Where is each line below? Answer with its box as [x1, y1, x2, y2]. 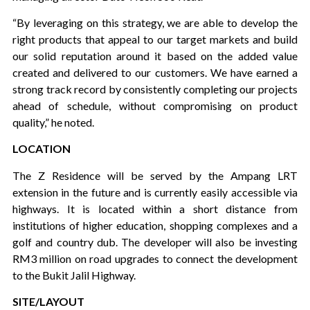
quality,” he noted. [12, 115, 94, 129]
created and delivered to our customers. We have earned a [12, 65, 298, 79]
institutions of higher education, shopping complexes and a [12, 218, 298, 232]
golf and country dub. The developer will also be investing [12, 235, 298, 248]
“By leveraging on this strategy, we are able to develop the [12, 15, 298, 29]
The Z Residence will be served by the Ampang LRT [12, 168, 298, 182]
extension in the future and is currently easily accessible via [12, 185, 298, 199]
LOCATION [12, 142, 71, 156]
